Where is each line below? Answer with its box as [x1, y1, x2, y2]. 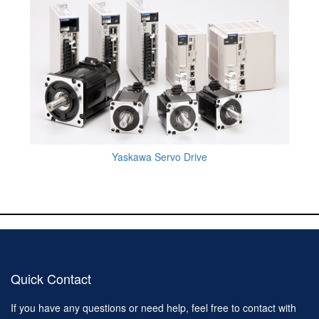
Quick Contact [11, 269, 91, 288]
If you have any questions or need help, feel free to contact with [11, 300, 296, 315]
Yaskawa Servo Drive [112, 150, 207, 164]
